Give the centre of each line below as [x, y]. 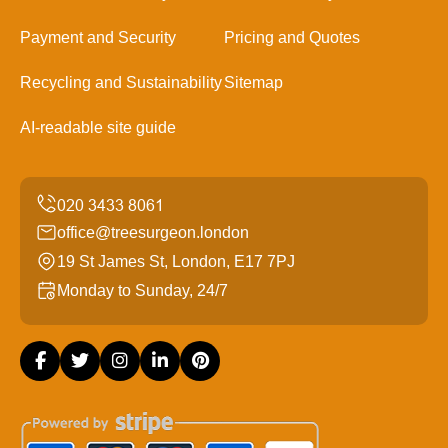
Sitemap [253, 82]
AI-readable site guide [98, 127]
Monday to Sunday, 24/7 [142, 290]
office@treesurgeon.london [153, 232]
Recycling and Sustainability [121, 82]
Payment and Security [98, 37]
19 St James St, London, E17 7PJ [176, 261]
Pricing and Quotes [292, 37]
